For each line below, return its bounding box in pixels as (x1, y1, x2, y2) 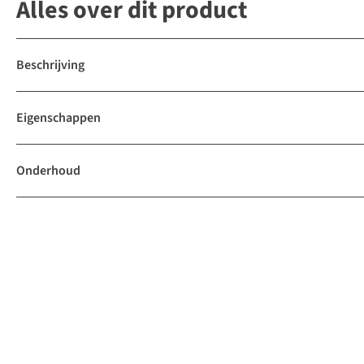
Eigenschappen (16, 109, 101, 128)
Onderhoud (16, 162, 80, 180)
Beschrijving (16, 56, 84, 75)
